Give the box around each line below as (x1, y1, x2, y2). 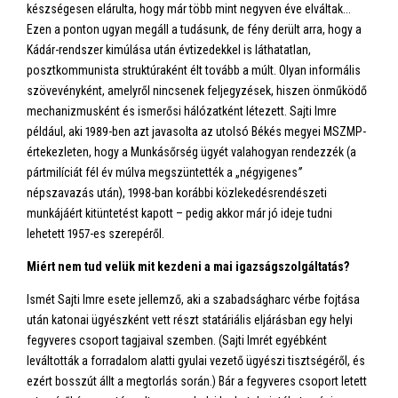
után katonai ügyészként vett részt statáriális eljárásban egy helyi (27, 313, 353, 327)
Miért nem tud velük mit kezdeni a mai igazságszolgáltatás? (27, 259, 349, 274)
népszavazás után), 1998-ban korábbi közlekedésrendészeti (27, 186, 327, 200)
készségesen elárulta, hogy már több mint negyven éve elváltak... (27, 2, 351, 16)
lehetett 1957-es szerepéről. (27, 227, 164, 241)
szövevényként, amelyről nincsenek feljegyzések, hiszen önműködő (27, 84, 367, 98)
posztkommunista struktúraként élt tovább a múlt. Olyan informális (27, 63, 361, 77)
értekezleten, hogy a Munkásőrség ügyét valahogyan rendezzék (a (27, 145, 356, 159)
